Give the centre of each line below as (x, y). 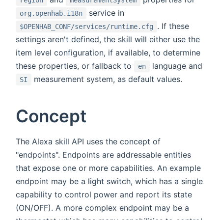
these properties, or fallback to (75, 66)
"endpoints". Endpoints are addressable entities (103, 155)
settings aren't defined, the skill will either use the (108, 40)
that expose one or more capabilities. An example (108, 168)
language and (176, 66)
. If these (173, 26)
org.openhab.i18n (51, 14)
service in (105, 13)
